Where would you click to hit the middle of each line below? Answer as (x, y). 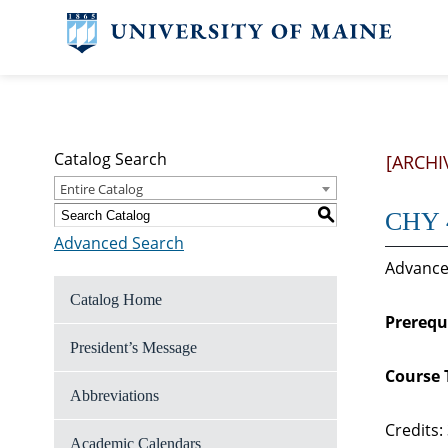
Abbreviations (114, 395)
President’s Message (133, 347)
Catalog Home (116, 299)
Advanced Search (119, 243)
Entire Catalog (101, 189)
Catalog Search (110, 159)
